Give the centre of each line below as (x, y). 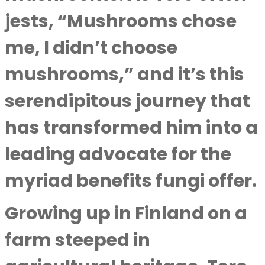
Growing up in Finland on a (126, 214)
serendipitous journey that (127, 101)
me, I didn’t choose (91, 48)
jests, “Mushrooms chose (121, 21)
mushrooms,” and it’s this (125, 75)
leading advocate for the (118, 154)
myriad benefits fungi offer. (131, 181)
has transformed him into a (131, 128)
